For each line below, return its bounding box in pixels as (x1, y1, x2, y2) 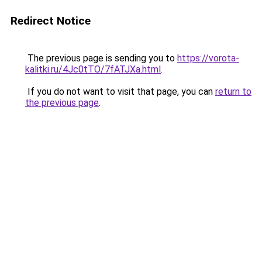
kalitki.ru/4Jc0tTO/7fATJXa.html (25, 64, 161, 75)
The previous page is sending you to (25, 53, 177, 64)
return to (215, 86, 251, 97)
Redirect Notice (11, 14, 91, 27)
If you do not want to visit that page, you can (25, 86, 215, 97)
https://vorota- (177, 53, 239, 64)
